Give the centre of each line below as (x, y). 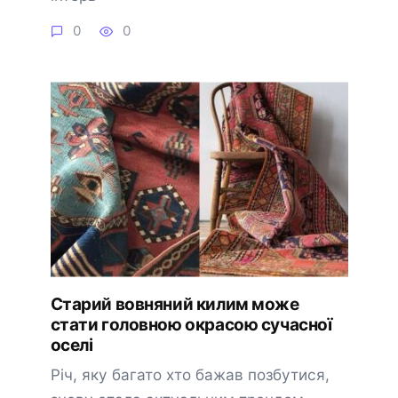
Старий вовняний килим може (175, 304)
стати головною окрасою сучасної (191, 324)
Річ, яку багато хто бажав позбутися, (190, 374)
